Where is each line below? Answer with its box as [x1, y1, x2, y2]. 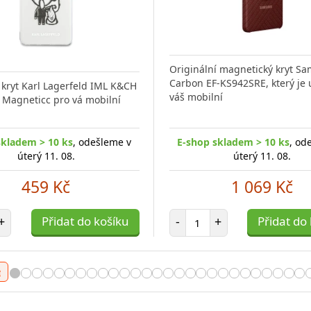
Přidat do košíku [41, 213, 129, 230]
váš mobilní [169, 90, 223, 104]
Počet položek [196, 208, 260, 222]
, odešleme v [73, 135, 132, 149]
